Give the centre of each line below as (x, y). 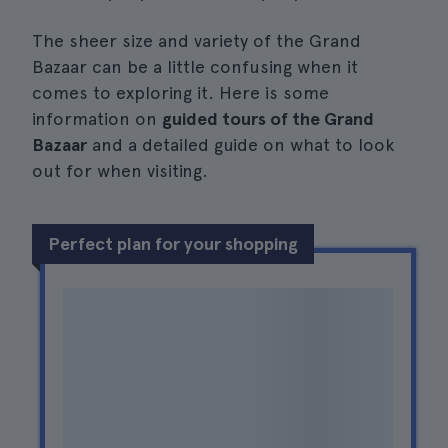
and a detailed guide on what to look (241, 144)
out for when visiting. (120, 170)
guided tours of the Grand (268, 118)
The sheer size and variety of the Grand (196, 40)
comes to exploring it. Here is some (180, 92)
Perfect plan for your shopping (173, 243)
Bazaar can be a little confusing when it (195, 66)
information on (97, 118)
